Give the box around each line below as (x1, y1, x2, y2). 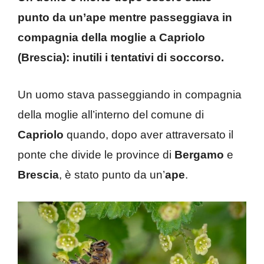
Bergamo (174, 148, 227, 161)
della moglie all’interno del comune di (18, 108, 204, 121)
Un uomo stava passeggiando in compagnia (18, 88, 242, 101)
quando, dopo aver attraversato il (67, 128, 233, 141)
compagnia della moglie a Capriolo (18, 31, 205, 44)
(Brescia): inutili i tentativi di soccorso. (18, 51, 224, 64)
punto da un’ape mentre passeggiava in (18, 11, 232, 24)
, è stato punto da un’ (59, 168, 165, 181)
